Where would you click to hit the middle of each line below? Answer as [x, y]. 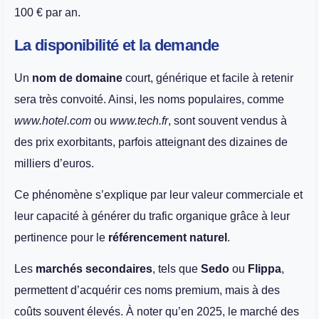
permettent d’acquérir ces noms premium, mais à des [147, 291]
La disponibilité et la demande [117, 45]
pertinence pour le [61, 238]
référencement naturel [168, 238]
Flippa [265, 269]
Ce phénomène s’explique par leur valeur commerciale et [158, 195]
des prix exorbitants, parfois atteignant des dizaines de [151, 142]
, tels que [177, 269]
